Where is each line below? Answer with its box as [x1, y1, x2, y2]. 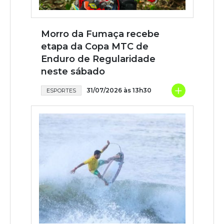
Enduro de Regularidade [40, 53, 155, 65]
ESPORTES [46, 87, 76, 94]
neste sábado [40, 66, 105, 77]
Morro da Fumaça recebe [40, 28, 159, 40]
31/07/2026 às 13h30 [86, 86, 151, 94]
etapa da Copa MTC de [40, 41, 148, 52]
